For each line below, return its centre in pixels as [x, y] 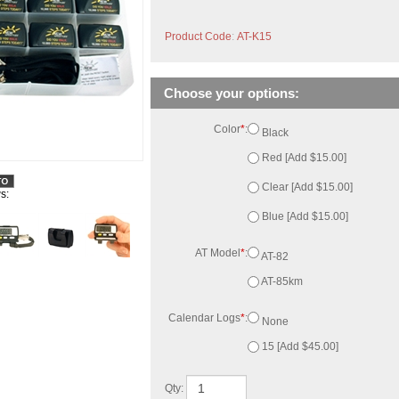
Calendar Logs [203, 237]
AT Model [217, 188]
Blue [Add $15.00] [314, 159]
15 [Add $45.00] [309, 257]
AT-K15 [254, 9]
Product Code [198, 9]
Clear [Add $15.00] [317, 141]
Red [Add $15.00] [313, 122]
